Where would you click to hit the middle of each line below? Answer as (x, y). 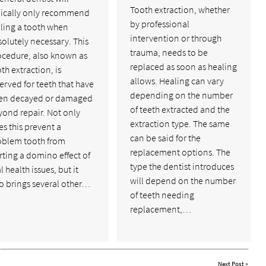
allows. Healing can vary (177, 81)
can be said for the (166, 138)
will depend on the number (183, 181)
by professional (160, 24)
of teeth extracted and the (180, 110)
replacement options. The (180, 152)
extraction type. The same (180, 124)
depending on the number (182, 95)
